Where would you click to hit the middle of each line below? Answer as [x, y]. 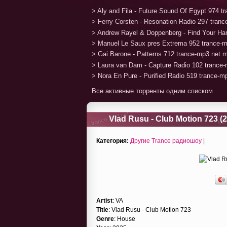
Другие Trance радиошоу [166, 141]
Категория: [112, 141]
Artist [104, 200]
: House [125, 219]
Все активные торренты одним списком [152, 91]
